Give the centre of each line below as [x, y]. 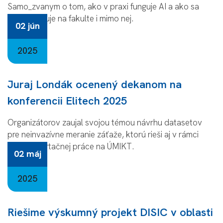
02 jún [27, 25]
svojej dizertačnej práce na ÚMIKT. [71, 146]
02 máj [27, 153]
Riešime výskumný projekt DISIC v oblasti [110, 212]
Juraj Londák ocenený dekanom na [95, 84]
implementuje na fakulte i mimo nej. [70, 18]
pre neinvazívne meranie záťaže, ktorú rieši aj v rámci [103, 134]
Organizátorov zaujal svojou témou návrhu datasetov [105, 122]
